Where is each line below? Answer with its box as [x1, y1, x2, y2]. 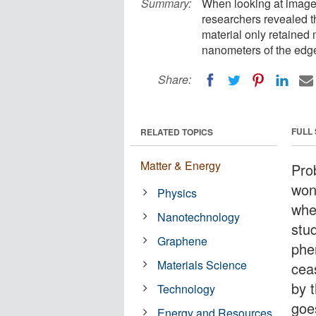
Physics [157, 184, 197, 201]
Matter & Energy [140, 157, 221, 174]
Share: [158, 71, 191, 87]
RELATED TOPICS [140, 125, 213, 138]
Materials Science [157, 256, 248, 273]
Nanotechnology [157, 208, 241, 225]
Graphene [157, 232, 208, 249]
